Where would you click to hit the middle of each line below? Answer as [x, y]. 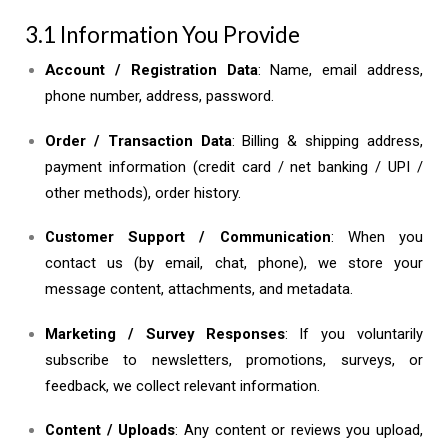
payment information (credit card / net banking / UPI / [234, 166]
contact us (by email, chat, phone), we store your [234, 263]
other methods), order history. [143, 192]
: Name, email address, [340, 69]
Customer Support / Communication [188, 237]
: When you [377, 237]
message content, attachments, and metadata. [199, 289]
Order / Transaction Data [138, 140]
